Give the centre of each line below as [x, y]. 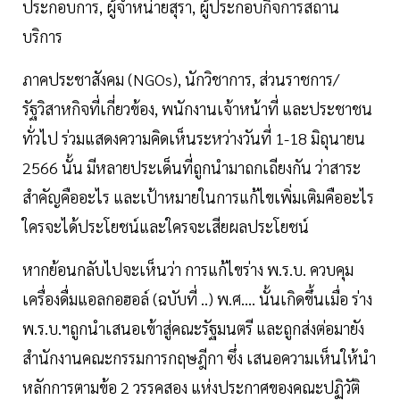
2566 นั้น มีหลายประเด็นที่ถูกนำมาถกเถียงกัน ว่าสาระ [192, 168]
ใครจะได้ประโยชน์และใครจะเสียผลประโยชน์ [166, 227]
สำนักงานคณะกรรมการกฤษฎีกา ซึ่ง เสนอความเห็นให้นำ [199, 358]
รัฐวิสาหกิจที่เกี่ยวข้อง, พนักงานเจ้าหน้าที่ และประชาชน [197, 109]
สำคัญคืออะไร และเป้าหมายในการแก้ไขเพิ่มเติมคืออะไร [198, 197]
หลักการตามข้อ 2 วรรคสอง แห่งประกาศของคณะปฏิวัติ [191, 387]
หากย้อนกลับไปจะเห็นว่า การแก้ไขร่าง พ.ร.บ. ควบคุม [188, 270]
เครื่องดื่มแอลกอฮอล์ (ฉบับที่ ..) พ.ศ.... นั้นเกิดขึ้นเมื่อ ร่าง [197, 299]
